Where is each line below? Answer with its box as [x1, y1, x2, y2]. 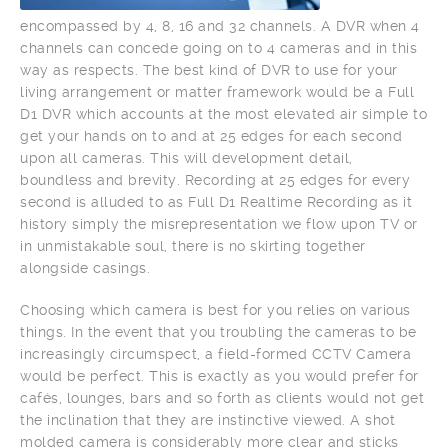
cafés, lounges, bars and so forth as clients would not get [20, 390, 424, 406]
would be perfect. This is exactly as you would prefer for [20, 368, 419, 384]
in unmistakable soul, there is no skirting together [20, 238, 366, 254]
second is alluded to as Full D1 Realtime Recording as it [20, 194, 412, 210]
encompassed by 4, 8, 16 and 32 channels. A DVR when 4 [20, 18, 420, 34]
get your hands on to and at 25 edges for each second [20, 128, 402, 144]
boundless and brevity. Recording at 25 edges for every [20, 172, 410, 188]
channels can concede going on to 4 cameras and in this [20, 40, 417, 56]
